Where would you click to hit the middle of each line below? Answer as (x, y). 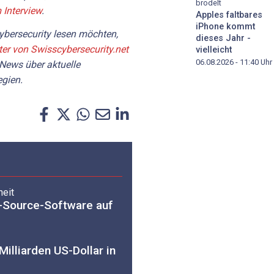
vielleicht (214, 50)
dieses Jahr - (223, 39)
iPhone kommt (225, 27)
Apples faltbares (229, 15)
